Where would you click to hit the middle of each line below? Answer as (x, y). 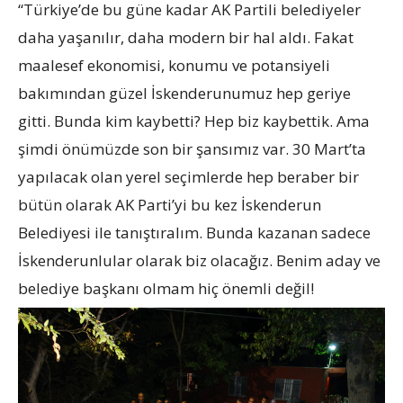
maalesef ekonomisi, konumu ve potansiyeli (174, 66)
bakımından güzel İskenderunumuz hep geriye (184, 94)
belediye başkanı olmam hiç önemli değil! (166, 289)
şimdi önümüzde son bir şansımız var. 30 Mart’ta (192, 149)
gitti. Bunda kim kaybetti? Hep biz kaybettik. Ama (194, 121)
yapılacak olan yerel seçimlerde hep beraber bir (188, 177)
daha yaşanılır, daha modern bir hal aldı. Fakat (186, 38)
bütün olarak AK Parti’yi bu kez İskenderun (170, 205)
